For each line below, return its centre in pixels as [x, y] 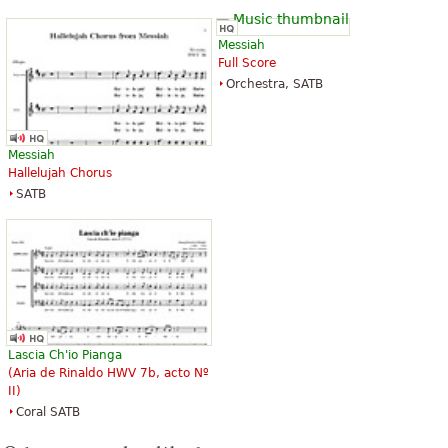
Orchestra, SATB [274, 84]
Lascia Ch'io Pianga [65, 355]
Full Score [247, 63]
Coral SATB [48, 412]
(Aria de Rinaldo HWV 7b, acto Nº [108, 373]
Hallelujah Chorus [60, 172]
